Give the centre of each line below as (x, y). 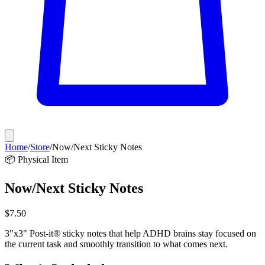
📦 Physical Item (36, 159)
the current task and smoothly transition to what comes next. (116, 244)
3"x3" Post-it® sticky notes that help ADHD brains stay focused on (130, 233)
